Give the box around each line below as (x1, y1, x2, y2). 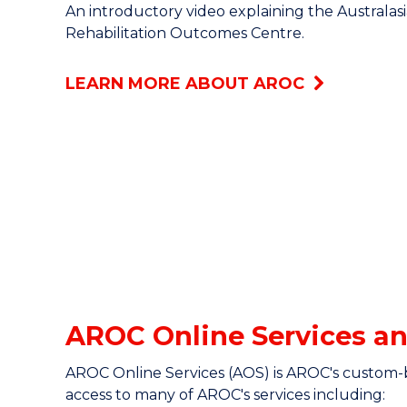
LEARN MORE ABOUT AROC (65, 74, 304, 94)
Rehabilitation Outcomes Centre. (65, 25, 304, 43)
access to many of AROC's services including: (65, 386, 385, 404)
